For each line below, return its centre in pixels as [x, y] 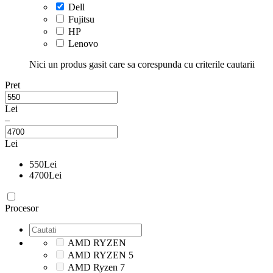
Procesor [22, 208]
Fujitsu [81, 19]
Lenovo [83, 44]
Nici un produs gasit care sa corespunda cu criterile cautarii [142, 64]
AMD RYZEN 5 [101, 255]
